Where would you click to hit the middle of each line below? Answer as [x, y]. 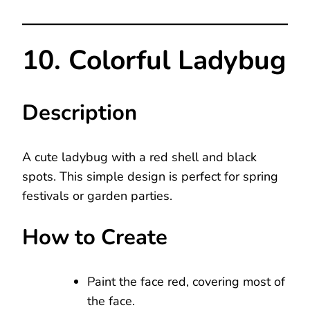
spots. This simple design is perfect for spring [150, 177]
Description [80, 113]
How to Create [95, 238]
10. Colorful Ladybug [154, 60]
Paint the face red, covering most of [186, 282]
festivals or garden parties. [97, 196]
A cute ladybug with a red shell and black [139, 157]
